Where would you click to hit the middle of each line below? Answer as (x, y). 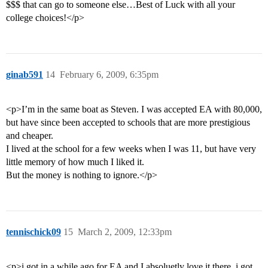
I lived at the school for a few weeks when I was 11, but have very (131, 149)
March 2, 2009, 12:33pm (125, 232)
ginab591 (25, 75)
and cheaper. (30, 136)
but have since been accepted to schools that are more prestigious (128, 123)
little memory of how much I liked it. (75, 162)
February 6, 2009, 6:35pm (109, 75)
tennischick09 (33, 232)
